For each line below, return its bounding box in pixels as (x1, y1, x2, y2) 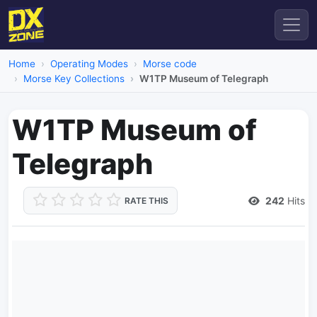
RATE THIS (125, 195, 168, 206)
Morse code (143, 58, 197, 69)
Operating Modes (50, 58, 128, 69)
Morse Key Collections (23, 73, 125, 84)
